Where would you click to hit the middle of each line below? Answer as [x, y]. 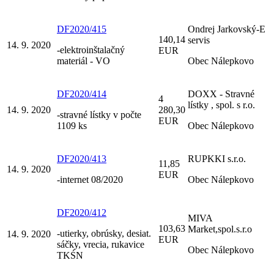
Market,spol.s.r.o [220, 229]
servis [199, 40]
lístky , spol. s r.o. [221, 105]
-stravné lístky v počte [99, 114]
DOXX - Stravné [221, 94]
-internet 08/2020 [90, 179]
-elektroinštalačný [91, 50]
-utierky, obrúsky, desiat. [104, 233]
